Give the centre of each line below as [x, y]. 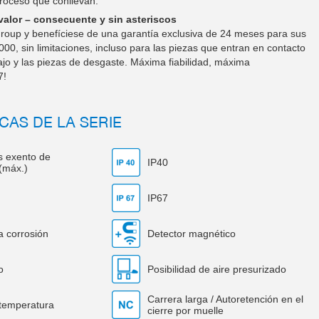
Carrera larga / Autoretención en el [225, 299]
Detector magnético [191, 234]
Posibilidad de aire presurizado [216, 269]
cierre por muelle [185, 310]
